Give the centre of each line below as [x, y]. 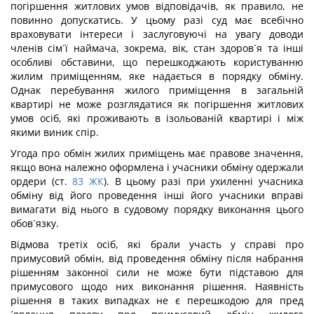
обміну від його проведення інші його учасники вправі [157, 195]
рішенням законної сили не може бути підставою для [157, 272]
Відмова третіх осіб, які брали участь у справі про [157, 244]
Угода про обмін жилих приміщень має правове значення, [157, 153]
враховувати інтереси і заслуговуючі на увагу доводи [157, 34]
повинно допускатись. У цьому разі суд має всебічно [157, 20]
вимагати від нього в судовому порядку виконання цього [157, 209]
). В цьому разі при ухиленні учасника [204, 181]
